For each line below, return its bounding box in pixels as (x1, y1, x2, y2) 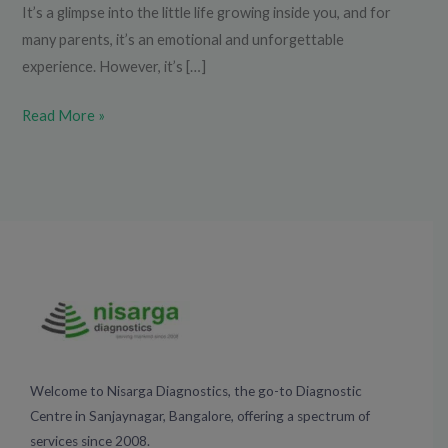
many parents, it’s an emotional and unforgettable (22, 31, 345, 49)
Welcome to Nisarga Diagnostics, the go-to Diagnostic (30, 383, 362, 400)
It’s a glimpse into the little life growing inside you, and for (22, 4, 392, 22)
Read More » (22, 107, 106, 125)
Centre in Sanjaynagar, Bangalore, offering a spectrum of (30, 408, 370, 425)
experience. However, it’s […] (22, 58, 207, 76)
